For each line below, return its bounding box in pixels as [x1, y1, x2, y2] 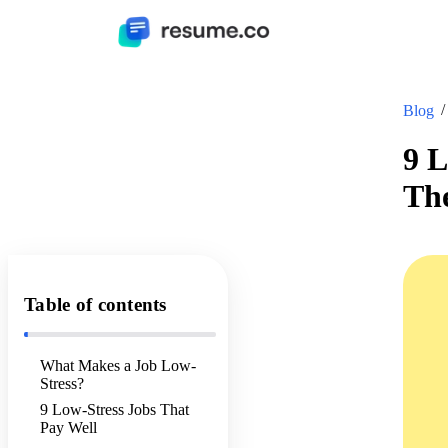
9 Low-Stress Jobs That [40, 401, 189, 419]
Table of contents [24, 294, 167, 316]
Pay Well [40, 419, 97, 437]
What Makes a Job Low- [40, 357, 196, 375]
